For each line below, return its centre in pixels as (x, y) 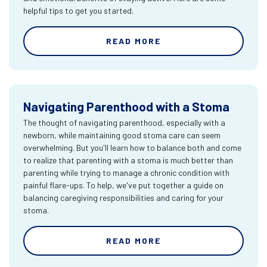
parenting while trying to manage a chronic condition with (126, 173)
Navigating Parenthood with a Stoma (126, 106)
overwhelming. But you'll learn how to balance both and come (132, 148)
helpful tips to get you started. (78, 10)
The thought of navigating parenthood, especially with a (124, 122)
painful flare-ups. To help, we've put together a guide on (123, 185)
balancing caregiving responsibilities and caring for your (123, 198)
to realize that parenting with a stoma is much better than (128, 160)
